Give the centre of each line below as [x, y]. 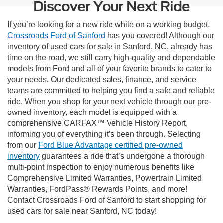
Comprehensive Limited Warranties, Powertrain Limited [105, 178]
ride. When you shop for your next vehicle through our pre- [109, 101]
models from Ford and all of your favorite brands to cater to [110, 68]
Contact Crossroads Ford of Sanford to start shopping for [107, 200]
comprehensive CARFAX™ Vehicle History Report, [98, 123]
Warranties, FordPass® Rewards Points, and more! [97, 189]
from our [23, 145]
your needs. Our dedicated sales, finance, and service [102, 79]
